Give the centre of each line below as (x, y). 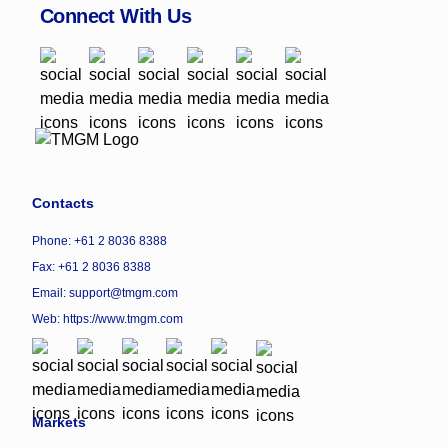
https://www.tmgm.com (123, 318)
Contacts (63, 202)
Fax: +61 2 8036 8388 (91, 266)
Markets (59, 422)
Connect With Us (115, 15)
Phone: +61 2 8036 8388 (99, 240)
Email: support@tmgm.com (105, 292)
